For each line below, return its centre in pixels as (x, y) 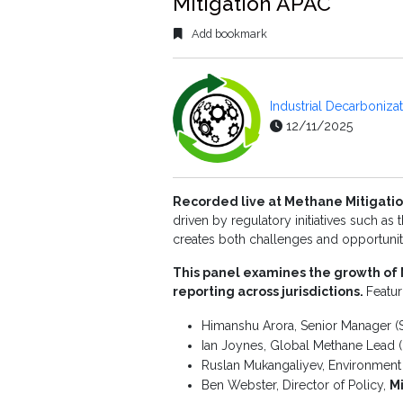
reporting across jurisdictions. (269, 291)
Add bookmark (228, 33)
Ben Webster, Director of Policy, (296, 385)
